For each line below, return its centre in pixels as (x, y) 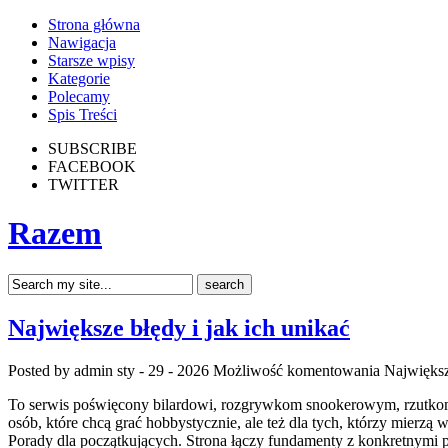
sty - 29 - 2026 (163, 370)
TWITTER (83, 184)
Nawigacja (82, 42)
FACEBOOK (92, 166)
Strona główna (94, 24)
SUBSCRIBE (92, 148)
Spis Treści (82, 114)
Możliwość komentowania (298, 370)
